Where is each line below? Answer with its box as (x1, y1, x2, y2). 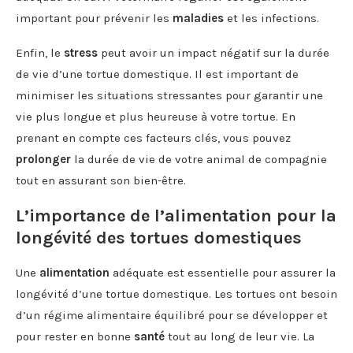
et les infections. (224, 10, 319, 25)
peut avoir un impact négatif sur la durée (98, 45, 329, 60)
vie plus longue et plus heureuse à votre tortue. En (16, 109, 295, 124)
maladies (173, 10, 224, 25)
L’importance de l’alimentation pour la (16, 205, 336, 226)
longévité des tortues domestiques (16, 227, 302, 248)
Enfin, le (16, 45, 64, 60)
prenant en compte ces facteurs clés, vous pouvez (16, 130, 291, 145)
